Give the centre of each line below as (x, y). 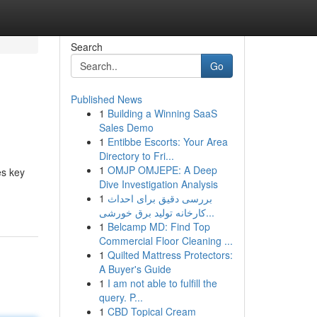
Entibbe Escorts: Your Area (167, 142)
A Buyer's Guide (135, 269)
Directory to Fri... (136, 156)
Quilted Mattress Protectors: (170, 255)
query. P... (121, 297)
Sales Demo (126, 127)
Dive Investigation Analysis (158, 184)
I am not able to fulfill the (162, 283)
